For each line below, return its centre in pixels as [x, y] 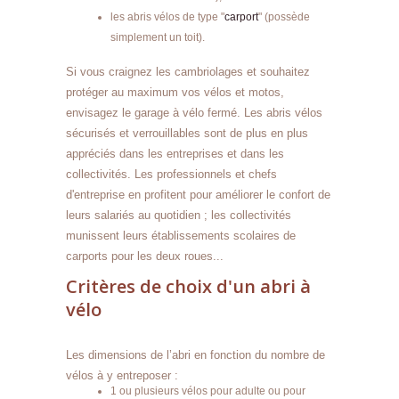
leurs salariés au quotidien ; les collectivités [179, 215]
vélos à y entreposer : [122, 375]
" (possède [284, 16]
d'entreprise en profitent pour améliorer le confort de [198, 194]
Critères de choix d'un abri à [188, 286]
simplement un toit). [158, 37]
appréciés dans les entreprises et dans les [175, 153]
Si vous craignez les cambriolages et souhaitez [188, 71]
